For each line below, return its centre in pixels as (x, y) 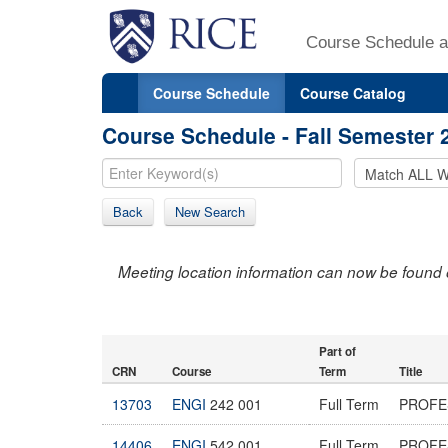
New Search (210, 211)
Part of (337, 351)
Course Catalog (353, 92)
